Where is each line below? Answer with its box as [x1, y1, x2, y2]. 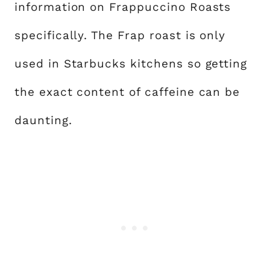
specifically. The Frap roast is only [14, 28, 226, 42]
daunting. [14, 113, 72, 127]
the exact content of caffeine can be [14, 84, 240, 99]
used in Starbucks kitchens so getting [14, 56, 248, 71]
